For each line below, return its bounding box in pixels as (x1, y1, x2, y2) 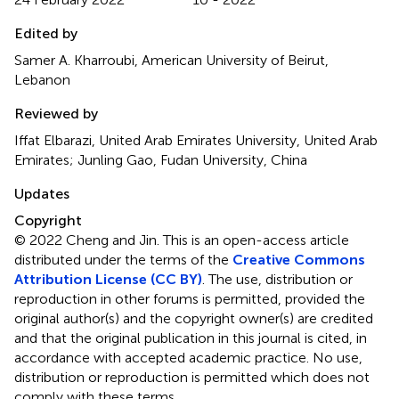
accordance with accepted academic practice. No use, (14, 349, 362, 367)
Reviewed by (14, 105, 98, 123)
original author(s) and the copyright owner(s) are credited (14, 310, 373, 328)
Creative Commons (232, 251, 365, 269)
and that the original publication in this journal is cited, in (14, 330, 367, 347)
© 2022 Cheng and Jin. (14, 232, 163, 249)
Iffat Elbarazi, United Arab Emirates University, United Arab (14, 132, 378, 150)
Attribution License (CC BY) (14, 271, 202, 289)
